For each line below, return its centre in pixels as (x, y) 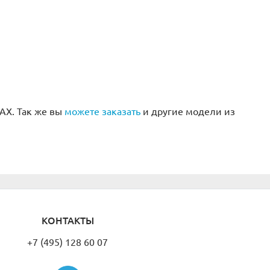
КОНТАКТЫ (67, 220)
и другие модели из (187, 111)
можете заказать (102, 111)
